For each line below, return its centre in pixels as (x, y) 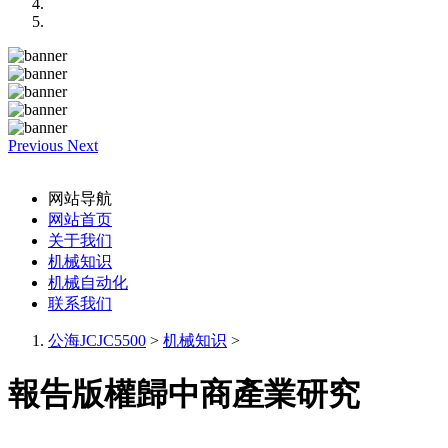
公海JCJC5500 (97, 340)
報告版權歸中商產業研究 (184, 394)
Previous (35, 145)
